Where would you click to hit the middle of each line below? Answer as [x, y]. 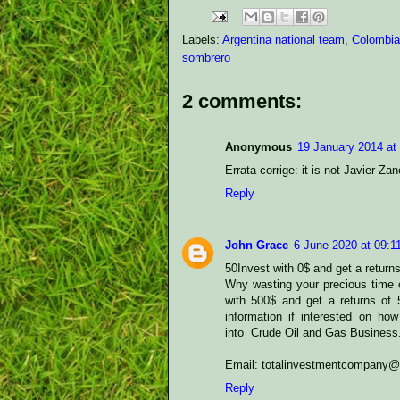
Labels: [202, 40]
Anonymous [258, 147]
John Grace [257, 246]
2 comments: [242, 101]
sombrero [206, 58]
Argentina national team [283, 40]
